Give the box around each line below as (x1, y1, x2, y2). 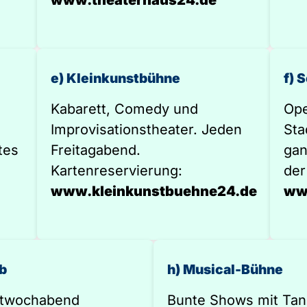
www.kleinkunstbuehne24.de (51, 183, 257, 199)
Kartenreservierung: (51, 162, 182, 179)
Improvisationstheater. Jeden (51, 121, 242, 138)
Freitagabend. (51, 142, 140, 158)
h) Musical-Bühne (167, 261, 283, 278)
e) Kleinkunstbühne (51, 70, 180, 86)
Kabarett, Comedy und (51, 101, 198, 117)
